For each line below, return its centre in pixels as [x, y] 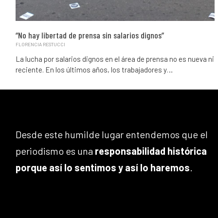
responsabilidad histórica [151, 151]
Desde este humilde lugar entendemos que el [112, 134]
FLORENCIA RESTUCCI [40, 44]
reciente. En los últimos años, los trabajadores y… [94, 69]
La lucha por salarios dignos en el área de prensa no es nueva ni [115, 59]
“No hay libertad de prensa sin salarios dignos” [90, 35]
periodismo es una [55, 151]
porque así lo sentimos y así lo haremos [103, 167]
